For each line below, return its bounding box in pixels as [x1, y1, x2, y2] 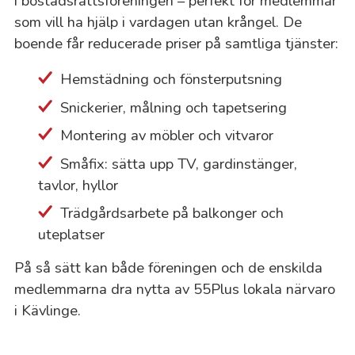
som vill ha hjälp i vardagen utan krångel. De [13, 12, 302, 32]
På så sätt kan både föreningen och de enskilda [13, 257, 323, 277]
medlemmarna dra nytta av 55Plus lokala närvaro [13, 278, 335, 299]
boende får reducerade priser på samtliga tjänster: [13, 33, 338, 54]
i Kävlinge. [13, 300, 81, 320]
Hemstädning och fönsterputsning [59, 69, 282, 90]
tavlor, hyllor [37, 174, 118, 195]
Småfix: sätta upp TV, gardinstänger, [59, 153, 297, 174]
